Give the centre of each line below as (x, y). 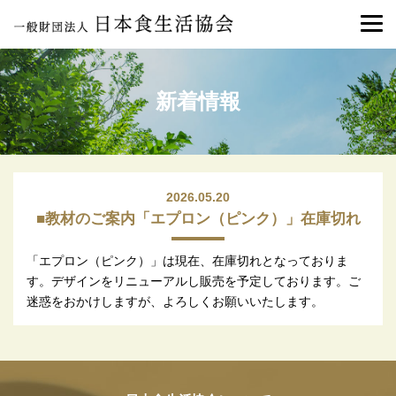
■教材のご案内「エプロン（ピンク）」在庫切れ (198, 219)
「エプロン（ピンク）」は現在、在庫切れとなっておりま (187, 261)
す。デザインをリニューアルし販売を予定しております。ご (194, 282)
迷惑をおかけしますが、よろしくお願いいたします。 (175, 302)
